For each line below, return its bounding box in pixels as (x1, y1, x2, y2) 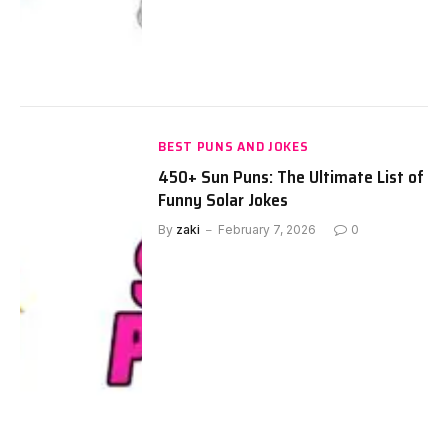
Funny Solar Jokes (158, 186, 289, 215)
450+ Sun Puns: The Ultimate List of (158, 163, 425, 192)
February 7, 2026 (218, 222, 317, 238)
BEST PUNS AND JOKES (158, 135, 309, 158)
